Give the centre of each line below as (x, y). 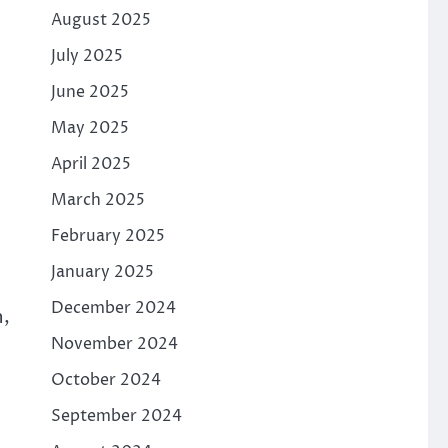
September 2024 (116, 416)
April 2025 (90, 164)
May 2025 (89, 128)
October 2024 (105, 380)
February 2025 (107, 236)
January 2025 (102, 272)
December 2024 (113, 308)
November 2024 (114, 344)
